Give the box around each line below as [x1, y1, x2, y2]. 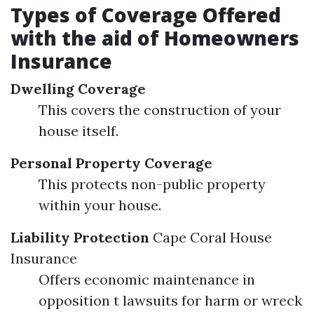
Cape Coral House [153, 228, 272, 246]
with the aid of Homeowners [11, 25, 299, 51]
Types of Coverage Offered [11, 1, 281, 28]
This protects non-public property [39, 175, 266, 193]
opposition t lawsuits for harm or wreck [39, 292, 302, 309]
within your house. [39, 196, 161, 214]
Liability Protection [11, 228, 149, 246]
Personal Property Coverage [11, 154, 212, 172]
